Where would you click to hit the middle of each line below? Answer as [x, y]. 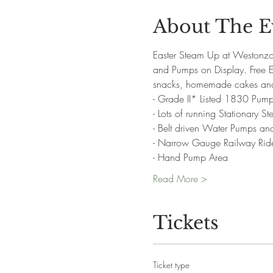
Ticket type [171, 265]
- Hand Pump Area [190, 157]
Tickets [186, 223]
